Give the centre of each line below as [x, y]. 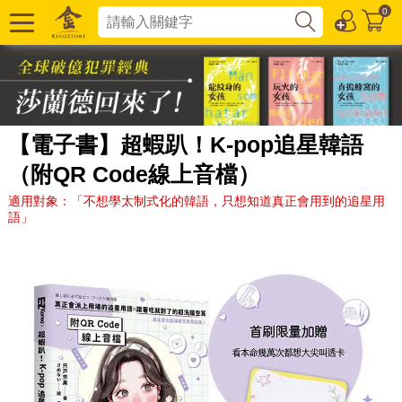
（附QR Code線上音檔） [134, 174]
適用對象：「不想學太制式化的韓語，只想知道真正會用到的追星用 [196, 201]
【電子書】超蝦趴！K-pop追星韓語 [185, 144]
